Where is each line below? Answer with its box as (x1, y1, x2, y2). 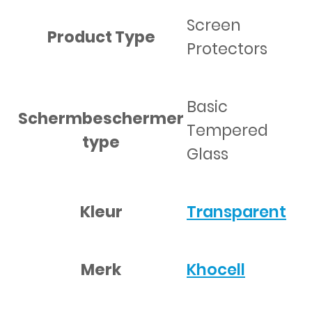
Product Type (47, 25, 155, 48)
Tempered (187, 119, 268, 142)
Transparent (187, 201, 286, 224)
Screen (187, 14, 241, 37)
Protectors (187, 38, 267, 61)
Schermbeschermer (18, 107, 184, 130)
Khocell (187, 258, 245, 281)
